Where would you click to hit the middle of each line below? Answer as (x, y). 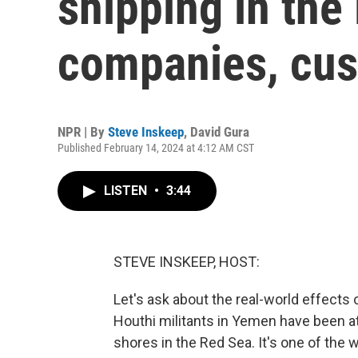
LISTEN (127, 191)
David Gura (220, 132)
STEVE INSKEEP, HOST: (187, 262)
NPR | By (83, 132)
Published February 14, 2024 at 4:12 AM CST (156, 148)
